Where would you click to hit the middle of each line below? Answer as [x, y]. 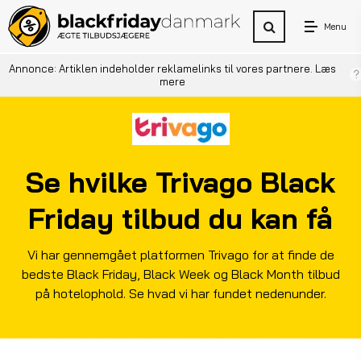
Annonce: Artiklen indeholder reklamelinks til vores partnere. [162, 68]
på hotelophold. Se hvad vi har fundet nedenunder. [180, 293]
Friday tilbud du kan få [180, 218]
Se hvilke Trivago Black [180, 182]
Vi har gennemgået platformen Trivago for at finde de [180, 255]
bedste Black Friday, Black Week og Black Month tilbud [180, 274]
